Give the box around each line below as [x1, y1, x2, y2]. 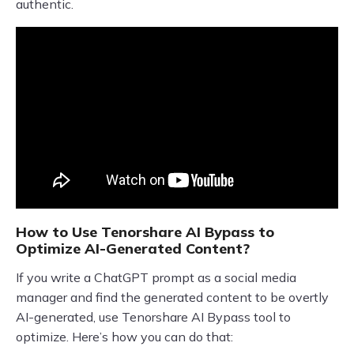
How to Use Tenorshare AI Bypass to [16, 223, 274, 242]
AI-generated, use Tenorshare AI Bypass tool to [16, 309, 291, 326]
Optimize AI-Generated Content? [16, 239, 250, 258]
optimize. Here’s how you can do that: [16, 329, 233, 345]
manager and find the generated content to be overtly [16, 289, 329, 306]
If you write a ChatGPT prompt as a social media [16, 269, 296, 286]
